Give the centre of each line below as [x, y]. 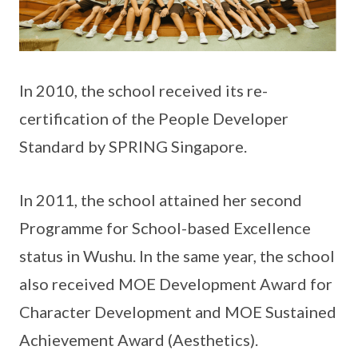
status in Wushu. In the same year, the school [177, 255]
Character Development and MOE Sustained [178, 311]
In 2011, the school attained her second [161, 199]
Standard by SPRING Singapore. [133, 146]
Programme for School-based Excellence [165, 227]
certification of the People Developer [154, 118]
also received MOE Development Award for [176, 283]
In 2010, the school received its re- [143, 90]
